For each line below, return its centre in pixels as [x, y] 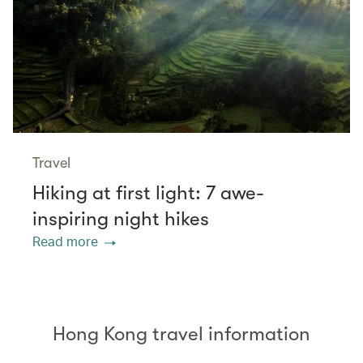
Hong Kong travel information [181, 334]
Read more [65, 241]
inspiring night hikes [121, 219]
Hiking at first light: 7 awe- [148, 193]
